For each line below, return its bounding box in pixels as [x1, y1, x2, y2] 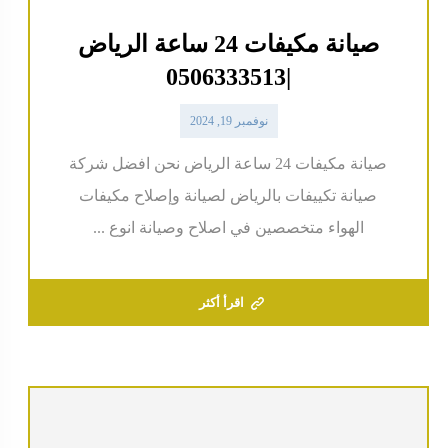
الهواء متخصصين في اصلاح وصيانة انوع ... [92, 218, 364, 236]
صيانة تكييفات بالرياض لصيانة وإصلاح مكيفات [79, 186, 378, 204]
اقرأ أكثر [199, 294, 245, 310]
